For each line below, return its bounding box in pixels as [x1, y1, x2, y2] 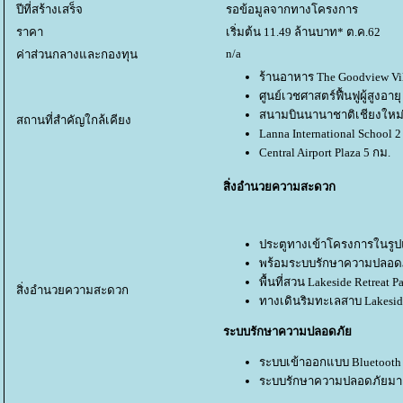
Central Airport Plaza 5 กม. [259, 145, 390, 159]
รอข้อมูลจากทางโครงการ [223, 2, 358, 16]
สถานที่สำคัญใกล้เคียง [16, 112, 131, 127]
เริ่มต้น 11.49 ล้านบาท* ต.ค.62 [223, 24, 381, 39]
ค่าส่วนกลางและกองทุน [16, 47, 138, 61]
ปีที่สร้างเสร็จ [16, 2, 83, 16]
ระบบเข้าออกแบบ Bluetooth [259, 355, 401, 370]
